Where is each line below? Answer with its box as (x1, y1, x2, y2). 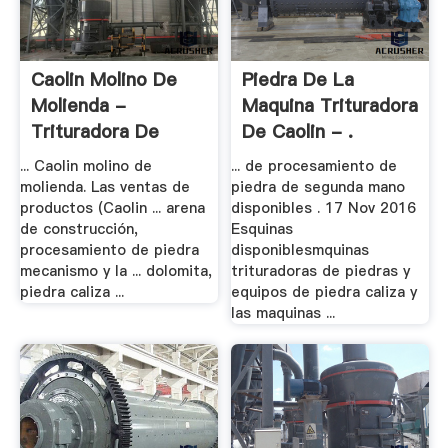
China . (30, 144, 90, 170)
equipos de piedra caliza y (231, 282, 418, 303)
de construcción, (19, 219, 138, 240)
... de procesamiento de (231, 156, 398, 177)
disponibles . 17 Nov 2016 (231, 198, 417, 219)
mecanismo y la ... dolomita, (19, 261, 212, 282)
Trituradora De (30, 118, 159, 144)
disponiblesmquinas (231, 240, 370, 261)
